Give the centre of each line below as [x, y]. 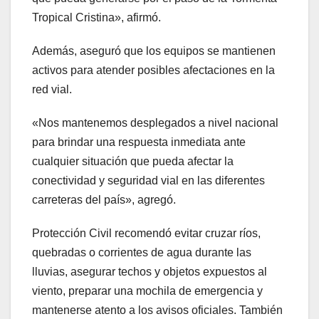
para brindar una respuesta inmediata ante [139, 142]
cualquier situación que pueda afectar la [133, 161]
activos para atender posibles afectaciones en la [153, 70]
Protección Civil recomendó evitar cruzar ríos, [146, 233]
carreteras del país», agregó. [104, 199]
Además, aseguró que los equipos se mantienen [154, 51]
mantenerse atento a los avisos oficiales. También [157, 310]
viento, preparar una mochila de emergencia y [147, 291]
